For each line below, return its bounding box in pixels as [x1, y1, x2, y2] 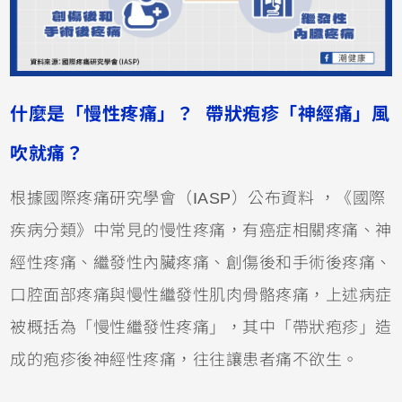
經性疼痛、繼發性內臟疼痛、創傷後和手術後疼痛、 [10, 253, 392, 272]
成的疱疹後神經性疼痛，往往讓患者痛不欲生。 [10, 350, 359, 369]
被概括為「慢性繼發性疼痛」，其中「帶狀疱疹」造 [10, 318, 392, 336]
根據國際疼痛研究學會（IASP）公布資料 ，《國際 [10, 188, 386, 207]
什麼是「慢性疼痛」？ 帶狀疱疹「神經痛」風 [10, 103, 390, 124]
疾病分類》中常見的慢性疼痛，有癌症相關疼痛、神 [10, 221, 392, 240]
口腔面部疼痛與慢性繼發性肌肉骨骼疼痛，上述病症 [10, 285, 392, 304]
